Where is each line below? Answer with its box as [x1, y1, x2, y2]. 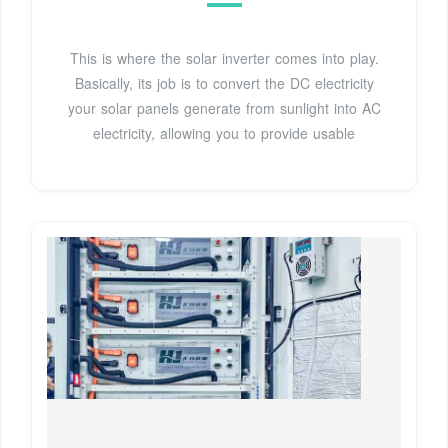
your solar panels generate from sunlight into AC [67, 97, 381, 118]
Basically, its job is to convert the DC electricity [74, 72, 374, 93]
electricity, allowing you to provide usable [93, 122, 355, 143]
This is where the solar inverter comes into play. [69, 47, 379, 68]
